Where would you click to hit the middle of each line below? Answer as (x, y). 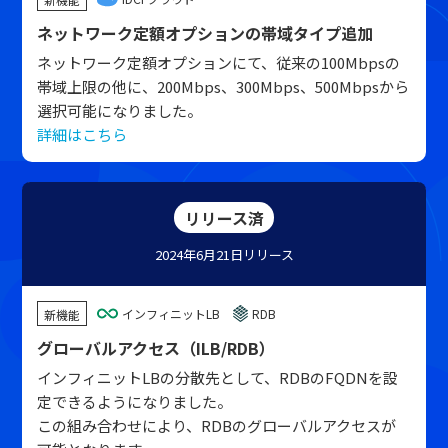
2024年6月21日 (198, 254)
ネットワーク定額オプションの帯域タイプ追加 (205, 33)
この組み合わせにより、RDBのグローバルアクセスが (217, 425)
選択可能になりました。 (120, 110)
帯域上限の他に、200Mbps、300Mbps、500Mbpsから (223, 86)
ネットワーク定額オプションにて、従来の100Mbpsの (219, 62)
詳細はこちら (82, 134)
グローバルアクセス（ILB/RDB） (156, 348)
